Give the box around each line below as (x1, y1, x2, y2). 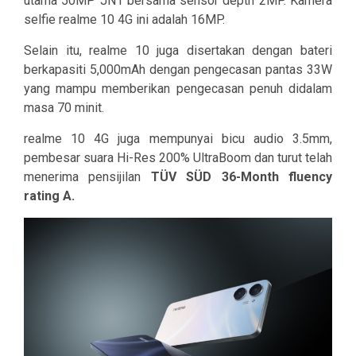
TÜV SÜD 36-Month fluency (150, 169, 333, 185)
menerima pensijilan (24, 169, 151, 185)
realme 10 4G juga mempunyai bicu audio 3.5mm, (24, 131, 332, 147)
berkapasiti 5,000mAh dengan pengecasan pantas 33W (24, 62, 332, 78)
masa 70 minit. (24, 100, 104, 116)
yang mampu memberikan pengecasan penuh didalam (24, 81, 332, 97)
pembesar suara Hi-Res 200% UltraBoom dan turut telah (24, 150, 332, 166)
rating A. (24, 188, 75, 204)
